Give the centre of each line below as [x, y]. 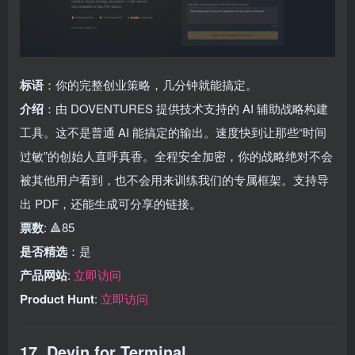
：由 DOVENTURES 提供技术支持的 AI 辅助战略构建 [186, 108]
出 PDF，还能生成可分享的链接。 [111, 203]
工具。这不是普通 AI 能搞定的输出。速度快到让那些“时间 [173, 132]
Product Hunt [57, 299]
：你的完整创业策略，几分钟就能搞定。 [151, 84]
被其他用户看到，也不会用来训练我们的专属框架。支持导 [174, 179]
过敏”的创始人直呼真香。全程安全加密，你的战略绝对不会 [176, 156]
